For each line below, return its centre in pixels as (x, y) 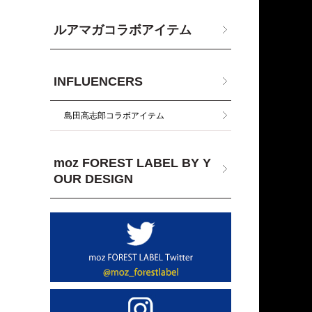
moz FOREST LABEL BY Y (133, 163)
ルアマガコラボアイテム (123, 30)
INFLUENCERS (99, 81)
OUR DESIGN (94, 179)
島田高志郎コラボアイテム (114, 116)
